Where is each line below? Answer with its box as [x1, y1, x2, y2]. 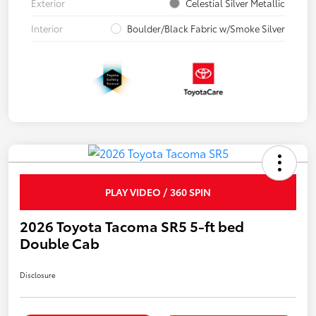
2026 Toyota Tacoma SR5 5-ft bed [20, 216, 244, 236]
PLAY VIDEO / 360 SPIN [105, 185, 211, 200]
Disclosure [20, 269, 56, 281]
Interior [31, 22, 63, 35]
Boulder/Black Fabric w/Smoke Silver [127, 22, 285, 35]
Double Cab [20, 233, 99, 253]
